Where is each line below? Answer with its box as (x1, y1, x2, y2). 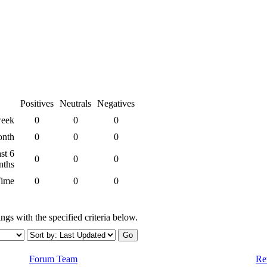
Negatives (97, 98, 135, 108)
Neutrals (60, 98, 91, 108)
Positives (20, 98, 54, 108)
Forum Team (29, 253, 77, 264)
